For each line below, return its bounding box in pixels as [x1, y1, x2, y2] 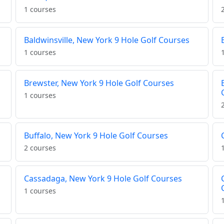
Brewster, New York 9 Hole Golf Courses [23, 77, 174, 89]
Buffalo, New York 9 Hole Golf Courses [23, 130, 168, 141]
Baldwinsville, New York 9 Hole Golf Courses [23, 34, 189, 46]
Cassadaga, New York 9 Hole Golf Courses [23, 173, 182, 184]
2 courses [23, 143, 56, 153]
